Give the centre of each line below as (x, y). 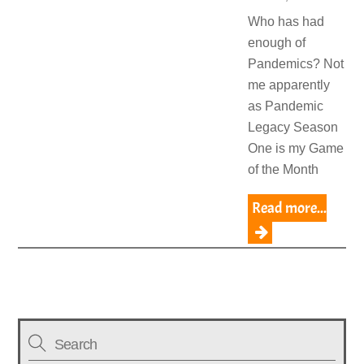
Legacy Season (292, 128)
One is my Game (295, 149)
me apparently (288, 85)
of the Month (283, 170)
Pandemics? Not (295, 64)
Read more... (289, 208)
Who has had (286, 22)
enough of (276, 43)
